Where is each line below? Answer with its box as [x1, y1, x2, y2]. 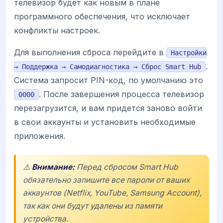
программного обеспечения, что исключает [14, 11, 190, 21]
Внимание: [32, 162, 75, 172]
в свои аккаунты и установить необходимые [14, 116, 196, 127]
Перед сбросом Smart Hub [75, 162, 178, 172]
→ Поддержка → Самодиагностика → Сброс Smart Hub [14, 62, 201, 71]
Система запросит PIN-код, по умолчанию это [14, 75, 203, 85]
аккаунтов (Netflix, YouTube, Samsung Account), [23, 188, 202, 198]
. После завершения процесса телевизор [39, 89, 204, 99]
